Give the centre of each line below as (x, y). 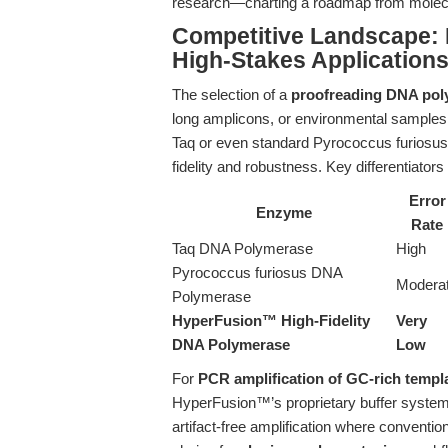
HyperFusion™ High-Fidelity (271, 320)
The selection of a (231, 94)
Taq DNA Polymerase (242, 248)
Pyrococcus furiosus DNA (257, 272)
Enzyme (284, 212)
